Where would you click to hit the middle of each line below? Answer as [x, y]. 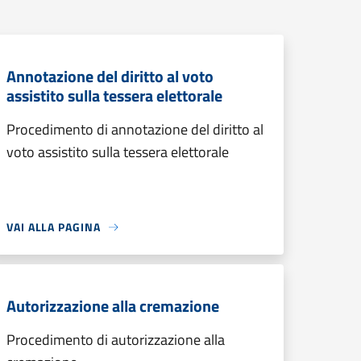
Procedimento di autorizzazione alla [116, 340]
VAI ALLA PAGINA [54, 227]
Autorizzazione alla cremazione [113, 306]
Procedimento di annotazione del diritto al [135, 129]
